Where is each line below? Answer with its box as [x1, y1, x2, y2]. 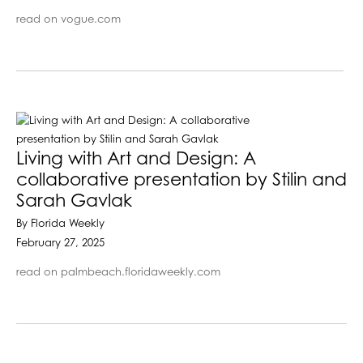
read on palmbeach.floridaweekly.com [16, 267, 220, 278]
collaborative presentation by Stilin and [16, 170, 347, 190]
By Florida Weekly [16, 218, 105, 229]
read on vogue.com [16, 14, 121, 25]
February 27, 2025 [16, 237, 105, 249]
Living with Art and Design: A [16, 149, 256, 169]
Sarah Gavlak [16, 191, 132, 211]
